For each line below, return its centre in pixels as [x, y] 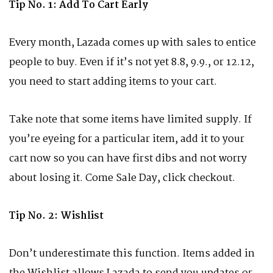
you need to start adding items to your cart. [113, 82]
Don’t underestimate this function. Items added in [132, 254]
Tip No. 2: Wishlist [56, 216]
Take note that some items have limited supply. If [130, 120]
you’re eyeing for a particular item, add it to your [127, 139]
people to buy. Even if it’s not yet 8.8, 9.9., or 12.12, [132, 62]
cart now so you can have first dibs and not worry [128, 159]
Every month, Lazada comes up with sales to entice [133, 43]
